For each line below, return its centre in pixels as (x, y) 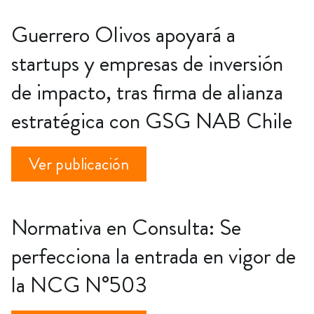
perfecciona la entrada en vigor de (153, 255)
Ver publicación (79, 164)
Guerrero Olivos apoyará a (123, 34)
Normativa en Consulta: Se (126, 227)
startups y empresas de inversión (147, 63)
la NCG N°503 (79, 284)
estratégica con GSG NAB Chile (152, 120)
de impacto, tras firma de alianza (147, 91)
